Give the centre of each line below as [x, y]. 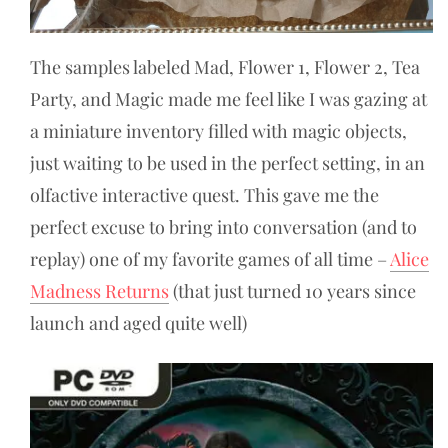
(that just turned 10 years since [292, 290]
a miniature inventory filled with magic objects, [218, 130]
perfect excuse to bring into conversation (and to [223, 226]
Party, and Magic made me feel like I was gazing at [228, 98]
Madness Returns [99, 290]
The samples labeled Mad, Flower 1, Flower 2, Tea [225, 66]
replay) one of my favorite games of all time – [210, 258]
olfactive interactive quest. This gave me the [204, 194]
